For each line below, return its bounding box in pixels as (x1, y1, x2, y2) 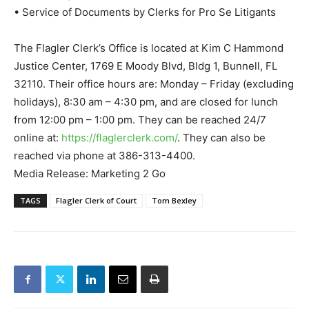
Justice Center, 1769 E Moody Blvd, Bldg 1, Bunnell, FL (14, 59, 277, 73)
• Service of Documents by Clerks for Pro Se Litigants (14, 6, 276, 19)
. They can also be (177, 131, 266, 145)
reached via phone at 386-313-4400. (14, 149, 195, 163)
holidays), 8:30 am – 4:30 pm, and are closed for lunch (14, 95, 278, 109)
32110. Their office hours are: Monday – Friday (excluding (14, 77, 294, 91)
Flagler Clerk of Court (56, 195, 137, 206)
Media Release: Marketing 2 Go (14, 167, 166, 181)
